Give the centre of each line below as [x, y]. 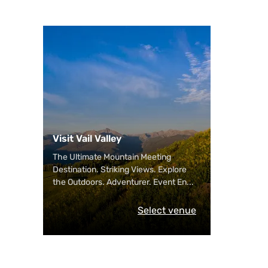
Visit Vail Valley [87, 138]
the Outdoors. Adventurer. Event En [120, 182]
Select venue [167, 210]
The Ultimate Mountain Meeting [112, 157]
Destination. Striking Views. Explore [120, 169]
